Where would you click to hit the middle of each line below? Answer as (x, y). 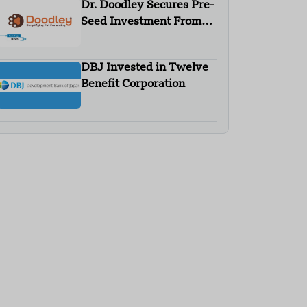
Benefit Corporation (133, 85)
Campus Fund (118, 39)
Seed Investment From (142, 22)
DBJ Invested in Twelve (145, 68)
